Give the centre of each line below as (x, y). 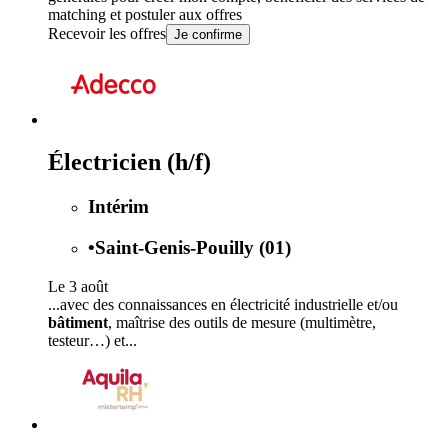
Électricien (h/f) (129, 162)
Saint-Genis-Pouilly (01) (193, 247)
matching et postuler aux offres (145, 15)
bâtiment (78, 322)
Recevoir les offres (107, 34)
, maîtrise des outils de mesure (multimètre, (242, 322)
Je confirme (208, 35)
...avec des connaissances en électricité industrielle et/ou (223, 304)
